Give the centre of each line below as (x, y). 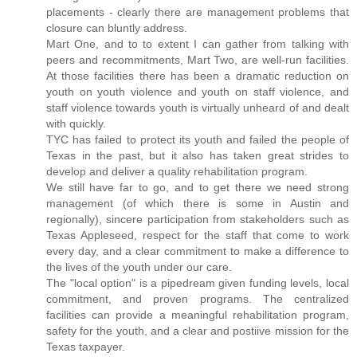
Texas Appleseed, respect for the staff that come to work (198, 235)
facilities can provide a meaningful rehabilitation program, (198, 315)
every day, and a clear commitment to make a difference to (198, 251)
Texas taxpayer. (86, 347)
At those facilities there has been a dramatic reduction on (198, 76)
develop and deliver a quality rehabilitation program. (177, 172)
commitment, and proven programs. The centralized (198, 299)
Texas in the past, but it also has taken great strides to (198, 156)
